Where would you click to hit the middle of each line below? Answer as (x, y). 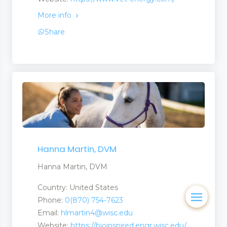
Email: (49, 213)
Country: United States (78, 188)
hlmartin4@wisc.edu (97, 213)
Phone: (51, 200)
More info (55, 15)
